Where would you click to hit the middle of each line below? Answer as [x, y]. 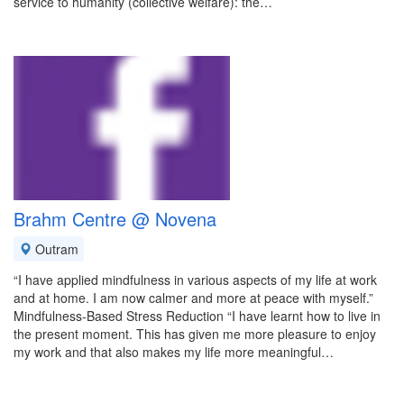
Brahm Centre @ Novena [115, 219]
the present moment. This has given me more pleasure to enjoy [195, 334]
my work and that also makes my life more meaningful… [174, 352]
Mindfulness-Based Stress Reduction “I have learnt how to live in [197, 316]
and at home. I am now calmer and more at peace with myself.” [193, 298]
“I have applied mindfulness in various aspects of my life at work [195, 280]
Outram [55, 249]
